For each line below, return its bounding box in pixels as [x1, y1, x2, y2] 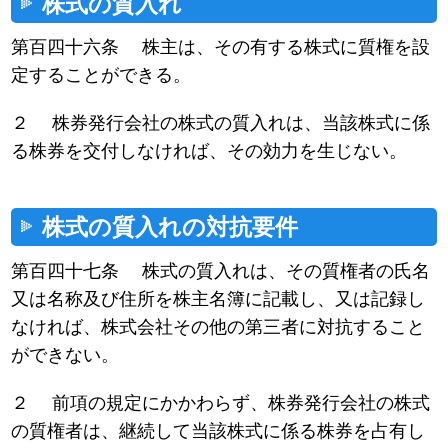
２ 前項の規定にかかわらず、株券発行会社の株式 [11, 392, 431, 413]
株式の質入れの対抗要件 [42, 213, 299, 240]
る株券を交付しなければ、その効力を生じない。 [11, 141, 408, 162]
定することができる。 [11, 65, 192, 86]
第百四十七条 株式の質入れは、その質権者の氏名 [11, 260, 431, 281]
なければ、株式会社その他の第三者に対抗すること [11, 316, 426, 337]
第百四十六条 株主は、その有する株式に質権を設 [11, 37, 431, 58]
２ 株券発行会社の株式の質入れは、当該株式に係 [11, 113, 431, 134]
